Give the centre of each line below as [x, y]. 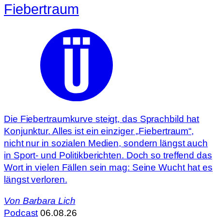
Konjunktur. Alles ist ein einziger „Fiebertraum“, [99, 131]
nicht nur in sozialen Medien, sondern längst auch [106, 143]
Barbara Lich [49, 201]
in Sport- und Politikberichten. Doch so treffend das [108, 155]
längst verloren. [36, 180]
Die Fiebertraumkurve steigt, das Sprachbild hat [102, 119]
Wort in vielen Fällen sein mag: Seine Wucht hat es [108, 168]
